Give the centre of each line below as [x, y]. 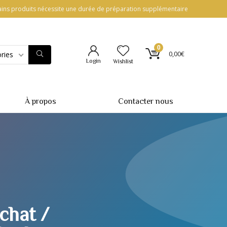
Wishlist [123, 61]
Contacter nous [145, 101]
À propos [40, 101]
